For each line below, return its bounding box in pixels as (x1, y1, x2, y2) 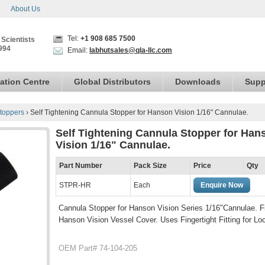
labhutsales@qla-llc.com (89, 46, 172, 54)
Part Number (59, 161, 102, 170)
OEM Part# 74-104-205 (59, 244, 137, 253)
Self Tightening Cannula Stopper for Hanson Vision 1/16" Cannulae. (30, 108, 248, 117)
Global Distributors (74, 77, 151, 86)
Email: (66, 46, 89, 54)
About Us (11, 5, 40, 13)
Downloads (175, 77, 221, 86)
